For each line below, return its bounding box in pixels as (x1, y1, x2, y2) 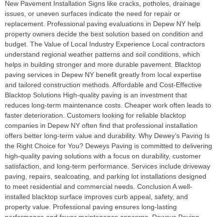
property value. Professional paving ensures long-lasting (5, 203, 177, 211)
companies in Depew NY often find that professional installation (5, 122, 198, 129)
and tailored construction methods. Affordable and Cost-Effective (5, 81, 202, 89)
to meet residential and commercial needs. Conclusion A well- (5, 183, 192, 190)
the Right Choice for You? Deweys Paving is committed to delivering (5, 142, 212, 150)
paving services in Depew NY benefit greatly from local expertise (5, 71, 201, 78)
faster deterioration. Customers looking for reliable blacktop (5, 111, 186, 119)
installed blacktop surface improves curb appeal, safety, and (5, 193, 188, 201)
